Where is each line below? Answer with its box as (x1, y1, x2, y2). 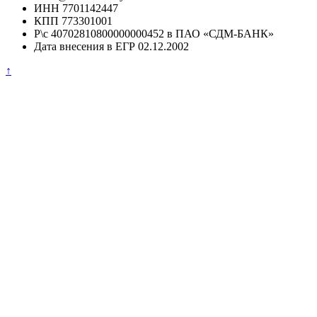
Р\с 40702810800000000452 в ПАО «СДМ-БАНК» (34, 28, 274, 40)
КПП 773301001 (34, 15, 113, 28)
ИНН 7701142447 (34, 2, 118, 15)
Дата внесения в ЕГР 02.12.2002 (34, 40, 189, 53)
